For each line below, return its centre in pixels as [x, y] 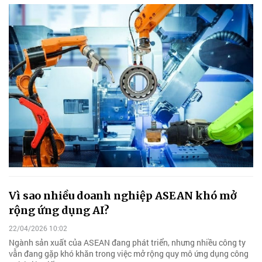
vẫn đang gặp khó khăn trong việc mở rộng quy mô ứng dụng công [129, 254]
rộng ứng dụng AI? [59, 210]
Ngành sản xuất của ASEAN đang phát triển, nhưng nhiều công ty [127, 243]
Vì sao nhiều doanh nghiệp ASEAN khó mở [123, 195]
